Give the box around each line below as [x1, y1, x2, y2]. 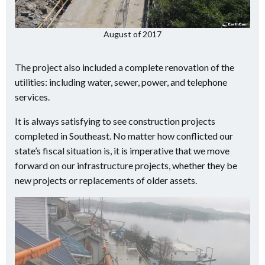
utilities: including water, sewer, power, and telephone [15, 76, 227, 88]
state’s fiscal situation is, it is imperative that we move [15, 145, 230, 156]
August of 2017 [104, 29, 161, 39]
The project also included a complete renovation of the [15, 62, 234, 73]
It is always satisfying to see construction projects [15, 115, 215, 127]
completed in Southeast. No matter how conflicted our [15, 130, 233, 141]
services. [15, 91, 50, 102]
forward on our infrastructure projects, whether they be [15, 160, 237, 171]
